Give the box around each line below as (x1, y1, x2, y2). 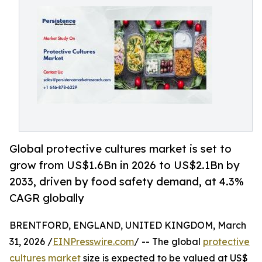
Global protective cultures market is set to (9, 142, 232, 156)
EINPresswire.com (53, 236, 134, 248)
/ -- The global (134, 236, 203, 248)
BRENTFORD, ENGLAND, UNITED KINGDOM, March (9, 219, 246, 232)
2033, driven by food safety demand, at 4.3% (9, 175, 244, 188)
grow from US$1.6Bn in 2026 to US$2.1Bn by (9, 158, 240, 172)
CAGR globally (9, 191, 84, 205)
